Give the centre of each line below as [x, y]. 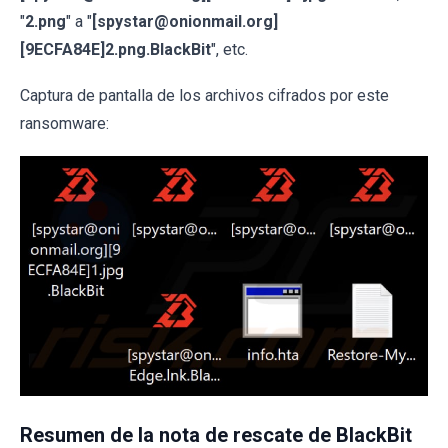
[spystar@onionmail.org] [185, 21]
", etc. [229, 49]
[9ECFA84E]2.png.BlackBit [115, 49]
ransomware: [64, 123]
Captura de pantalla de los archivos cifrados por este [204, 95]
